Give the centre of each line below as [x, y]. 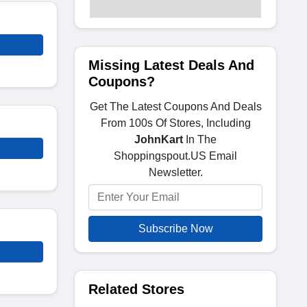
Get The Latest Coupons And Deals [175, 107]
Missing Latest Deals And [171, 65]
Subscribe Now [175, 229]
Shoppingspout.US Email [175, 156]
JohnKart [159, 139]
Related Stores [136, 289]
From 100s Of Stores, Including [175, 123]
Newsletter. [175, 172]
